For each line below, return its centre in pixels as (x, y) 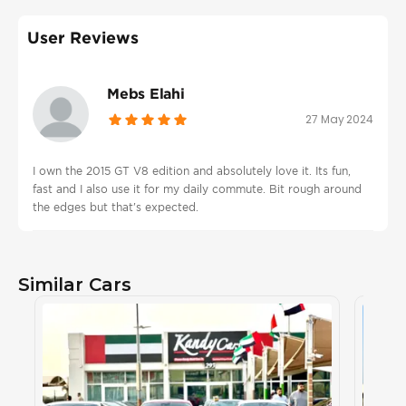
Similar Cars (75, 285)
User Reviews (83, 38)
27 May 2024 (339, 120)
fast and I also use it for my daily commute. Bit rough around (197, 189)
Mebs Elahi (146, 94)
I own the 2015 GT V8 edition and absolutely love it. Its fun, (192, 171)
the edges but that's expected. (116, 208)
